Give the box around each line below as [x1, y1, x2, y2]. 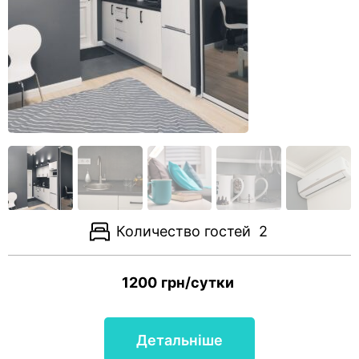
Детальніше [136, 331, 223, 349]
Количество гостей [116, 223, 251, 240]
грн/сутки [160, 274, 234, 291]
